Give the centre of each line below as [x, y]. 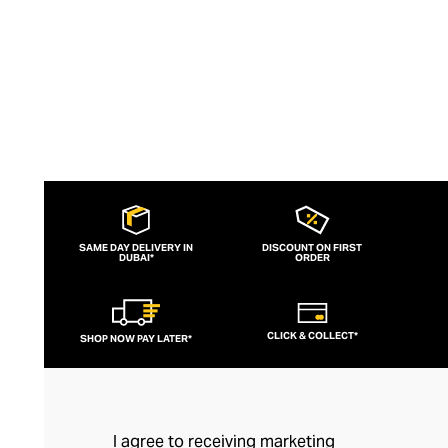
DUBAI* [136, 257]
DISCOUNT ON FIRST [312, 247]
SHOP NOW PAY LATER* [136, 338]
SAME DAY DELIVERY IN [136, 247]
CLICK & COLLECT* [312, 335]
